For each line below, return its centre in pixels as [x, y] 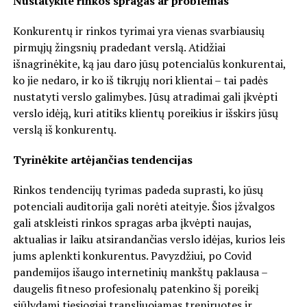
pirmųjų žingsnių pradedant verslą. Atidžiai [119, 47]
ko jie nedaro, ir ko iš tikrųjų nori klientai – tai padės [140, 80]
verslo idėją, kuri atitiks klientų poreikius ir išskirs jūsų [145, 113]
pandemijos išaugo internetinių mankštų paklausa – [140, 272]
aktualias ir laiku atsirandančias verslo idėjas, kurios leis [149, 239]
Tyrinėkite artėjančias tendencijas [102, 159]
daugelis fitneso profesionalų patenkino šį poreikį [136, 288]
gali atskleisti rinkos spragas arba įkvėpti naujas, [132, 222]
